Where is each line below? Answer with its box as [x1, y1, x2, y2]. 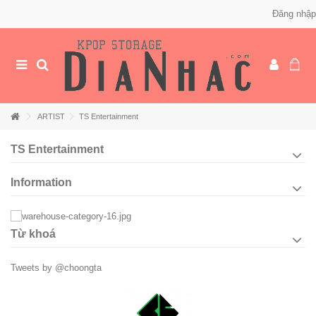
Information [11, 176, 72, 188]
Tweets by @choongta [11, 262, 102, 273]
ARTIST [37, 112, 65, 121]
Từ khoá [11, 228, 56, 240]
